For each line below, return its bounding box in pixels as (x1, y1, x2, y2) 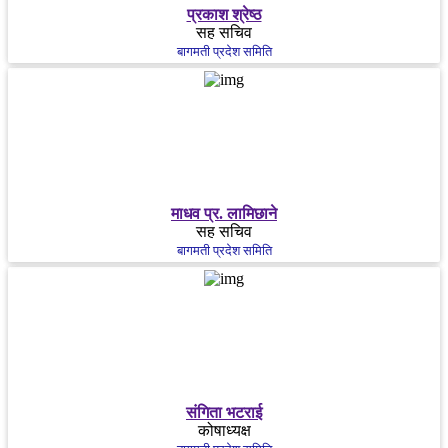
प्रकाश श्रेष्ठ (186, 6, 262, 24)
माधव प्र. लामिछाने (171, 205, 277, 223)
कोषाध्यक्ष (197, 422, 251, 440)
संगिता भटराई (186, 404, 262, 422)
